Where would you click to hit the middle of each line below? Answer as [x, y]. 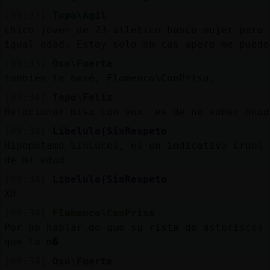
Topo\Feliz [82, 97]
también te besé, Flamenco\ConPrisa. [109, 78]
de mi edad [34, 160]
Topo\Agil [79, 15]
